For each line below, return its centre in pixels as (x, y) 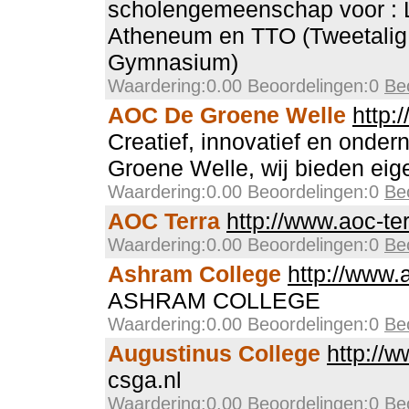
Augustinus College (214, 353)
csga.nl (145, 380)
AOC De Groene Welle (227, 115)
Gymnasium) (173, 62)
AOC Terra (164, 221)
